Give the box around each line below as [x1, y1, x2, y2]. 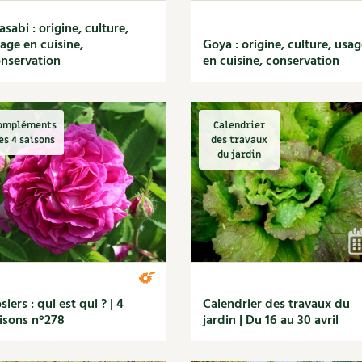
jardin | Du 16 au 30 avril [202, 310, 339, 331]
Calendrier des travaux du [202, 294, 350, 315]
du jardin [217, 148, 261, 161]
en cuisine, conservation [202, 51, 339, 72]
